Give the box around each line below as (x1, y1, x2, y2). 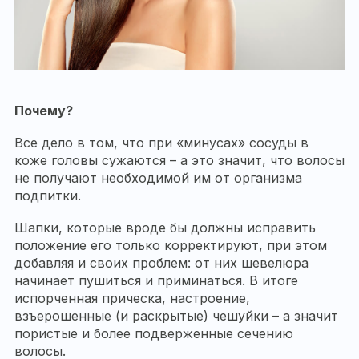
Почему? (14, 103, 73, 119)
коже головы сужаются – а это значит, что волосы (14, 152, 345, 169)
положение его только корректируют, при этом (14, 237, 327, 254)
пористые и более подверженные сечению (14, 325, 293, 342)
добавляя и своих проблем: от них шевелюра (14, 255, 309, 272)
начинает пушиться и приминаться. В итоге (14, 272, 298, 289)
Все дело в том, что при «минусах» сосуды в (14, 135, 309, 151)
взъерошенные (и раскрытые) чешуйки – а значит (14, 308, 338, 325)
